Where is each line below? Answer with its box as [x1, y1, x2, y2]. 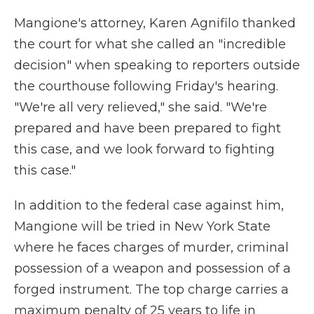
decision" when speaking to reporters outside [14, 57, 300, 73]
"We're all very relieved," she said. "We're [14, 100, 267, 115]
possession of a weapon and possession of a [14, 261, 291, 276]
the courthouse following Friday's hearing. [14, 78, 278, 94]
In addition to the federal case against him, [14, 198, 284, 213]
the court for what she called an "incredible [14, 36, 286, 52]
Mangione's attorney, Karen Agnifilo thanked [14, 15, 296, 31]
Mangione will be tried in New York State [14, 219, 271, 234]
